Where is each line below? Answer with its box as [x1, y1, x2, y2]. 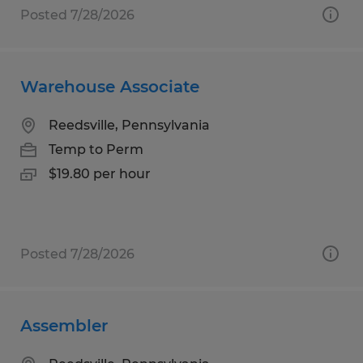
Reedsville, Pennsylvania [49, 117, 210, 133]
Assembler [20, 315, 108, 335]
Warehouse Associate [20, 76, 199, 96]
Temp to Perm [49, 141, 143, 157]
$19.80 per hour [49, 165, 151, 181]
